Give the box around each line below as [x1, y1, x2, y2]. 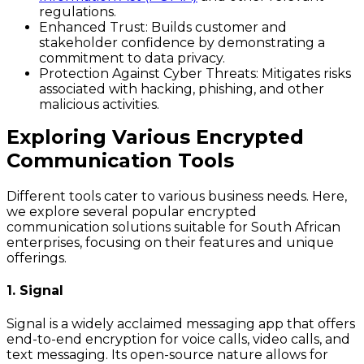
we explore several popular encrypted [6, 204, 257, 220]
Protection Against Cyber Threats [39, 66, 256, 82]
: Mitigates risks [256, 66, 351, 82]
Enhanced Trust [39, 19, 145, 36]
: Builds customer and [145, 19, 287, 36]
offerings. [6, 250, 67, 266]
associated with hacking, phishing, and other [39, 81, 324, 97]
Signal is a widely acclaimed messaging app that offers [6, 315, 355, 331]
